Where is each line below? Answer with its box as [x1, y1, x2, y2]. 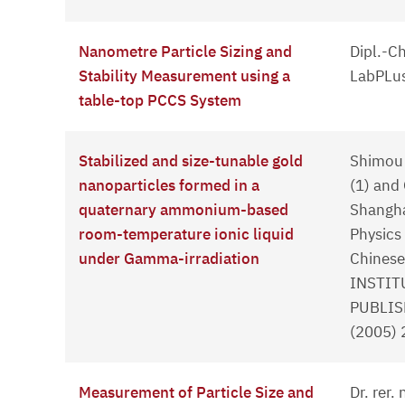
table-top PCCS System [79, 90, 241, 111]
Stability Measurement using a [79, 66, 290, 87]
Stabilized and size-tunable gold [79, 151, 303, 172]
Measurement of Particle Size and [79, 382, 314, 403]
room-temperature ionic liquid [79, 224, 294, 245]
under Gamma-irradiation [79, 249, 259, 269]
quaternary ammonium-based [79, 200, 288, 221]
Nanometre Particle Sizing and [79, 42, 292, 62]
